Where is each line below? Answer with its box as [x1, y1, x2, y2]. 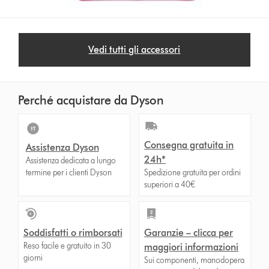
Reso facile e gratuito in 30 [23, 241, 111, 252]
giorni [23, 253, 43, 264]
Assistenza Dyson [25, 142, 99, 154]
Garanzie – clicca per [144, 227, 234, 239]
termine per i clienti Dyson [25, 168, 112, 178]
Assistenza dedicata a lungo [25, 156, 116, 166]
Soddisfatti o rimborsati [23, 227, 122, 239]
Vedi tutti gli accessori [88, 44, 181, 56]
